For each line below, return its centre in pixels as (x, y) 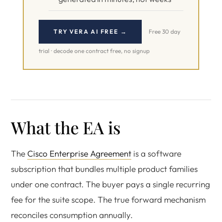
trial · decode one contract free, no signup (94, 51)
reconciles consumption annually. (72, 215)
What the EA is (66, 127)
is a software (156, 153)
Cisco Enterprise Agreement (79, 153)
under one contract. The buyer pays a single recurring (111, 184)
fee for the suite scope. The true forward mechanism (108, 199)
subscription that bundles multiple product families (104, 169)
